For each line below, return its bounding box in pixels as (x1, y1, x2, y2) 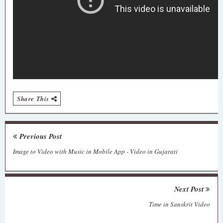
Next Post (174, 184, 206, 195)
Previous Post (17, 130, 62, 141)
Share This (17, 94, 51, 103)
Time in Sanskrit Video (149, 200, 210, 209)
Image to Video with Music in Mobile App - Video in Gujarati (13, 146, 178, 156)
